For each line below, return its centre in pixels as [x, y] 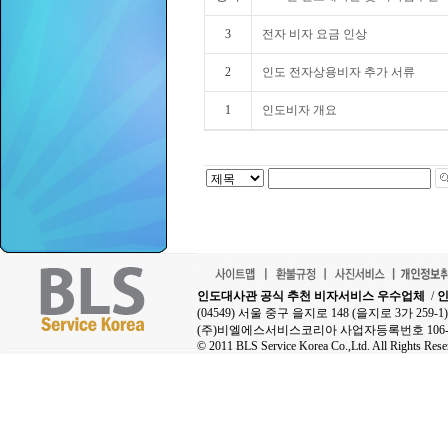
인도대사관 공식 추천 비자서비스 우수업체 [311, 296]
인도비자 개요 [299, 110]
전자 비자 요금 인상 [314, 34]
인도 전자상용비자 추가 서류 [338, 72]
